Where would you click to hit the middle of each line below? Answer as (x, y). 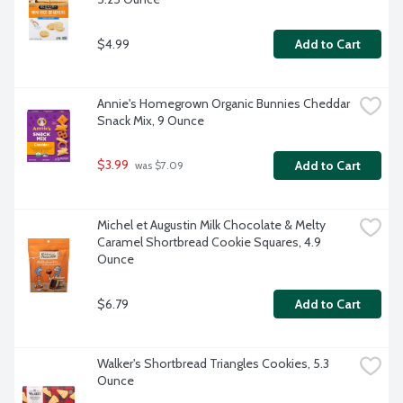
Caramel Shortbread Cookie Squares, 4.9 (209, 242)
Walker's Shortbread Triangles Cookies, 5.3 (213, 364)
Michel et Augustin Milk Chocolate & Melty (211, 225)
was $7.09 (158, 166)
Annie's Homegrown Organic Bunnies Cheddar (224, 104)
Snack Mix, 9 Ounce (151, 121)
